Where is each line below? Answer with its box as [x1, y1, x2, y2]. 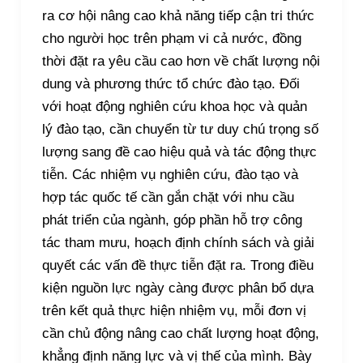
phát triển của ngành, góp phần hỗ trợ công [41, 212, 302, 228]
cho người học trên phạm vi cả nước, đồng [41, 31, 301, 47]
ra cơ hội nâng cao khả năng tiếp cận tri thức [41, 8, 314, 24]
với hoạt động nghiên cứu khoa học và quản [41, 99, 307, 115]
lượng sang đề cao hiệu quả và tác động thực [41, 144, 317, 160]
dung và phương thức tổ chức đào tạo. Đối [41, 76, 300, 92]
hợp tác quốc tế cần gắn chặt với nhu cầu [41, 190, 294, 206]
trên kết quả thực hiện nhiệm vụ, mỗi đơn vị [41, 303, 306, 319]
